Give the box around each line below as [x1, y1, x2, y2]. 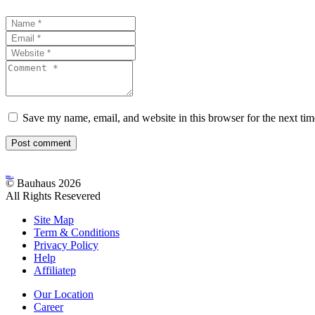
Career [34, 301, 63, 313]
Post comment [11, 138, 71, 148]
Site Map [34, 214, 74, 226]
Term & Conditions [34, 226, 120, 238]
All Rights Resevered [6, 190, 101, 202]
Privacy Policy [34, 239, 98, 251]
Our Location [34, 288, 94, 300]
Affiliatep [34, 264, 76, 276]
